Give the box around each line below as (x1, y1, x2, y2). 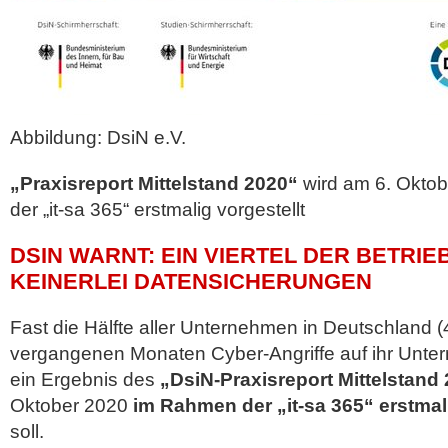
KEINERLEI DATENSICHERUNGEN (10, 269, 372, 294)
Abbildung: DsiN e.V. (10, 127, 186, 148)
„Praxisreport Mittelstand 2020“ (10, 173, 298, 194)
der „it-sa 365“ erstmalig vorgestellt (10, 199, 305, 220)
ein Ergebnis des (10, 369, 160, 390)
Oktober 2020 (10, 395, 128, 416)
